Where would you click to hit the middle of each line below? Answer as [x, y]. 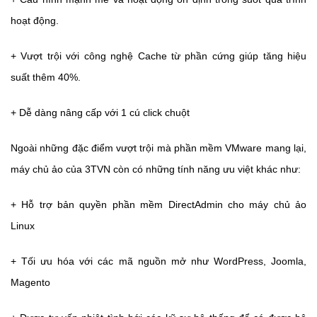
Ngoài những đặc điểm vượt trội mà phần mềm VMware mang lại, [158, 148]
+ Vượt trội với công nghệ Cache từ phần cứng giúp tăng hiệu [158, 56]
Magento [30, 282]
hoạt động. [35, 21]
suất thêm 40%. [46, 77]
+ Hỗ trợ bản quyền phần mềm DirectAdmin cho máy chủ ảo [158, 204]
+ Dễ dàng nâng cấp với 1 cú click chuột [100, 113]
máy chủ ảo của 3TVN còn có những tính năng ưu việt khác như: [156, 169]
